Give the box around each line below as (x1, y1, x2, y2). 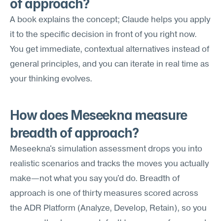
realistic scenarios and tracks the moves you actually (10, 160, 209, 168)
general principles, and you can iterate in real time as (10, 60, 209, 69)
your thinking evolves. (10, 75, 92, 83)
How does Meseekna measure (10, 108, 187, 123)
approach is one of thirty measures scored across (10, 189, 198, 198)
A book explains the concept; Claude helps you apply (10, 16, 210, 24)
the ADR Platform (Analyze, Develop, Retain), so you (10, 204, 207, 213)
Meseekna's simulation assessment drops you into (10, 145, 202, 153)
